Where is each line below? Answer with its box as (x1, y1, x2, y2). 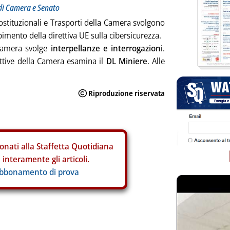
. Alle (147, 55, 165, 67)
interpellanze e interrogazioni (50, 43, 163, 54)
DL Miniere (106, 55, 147, 67)
